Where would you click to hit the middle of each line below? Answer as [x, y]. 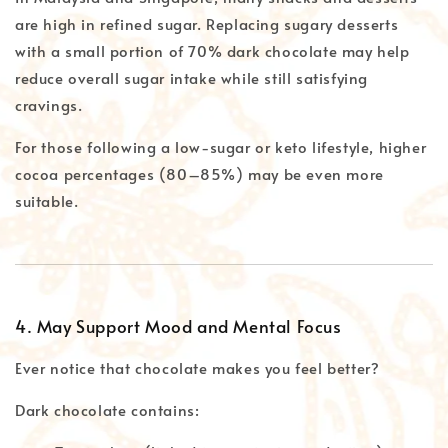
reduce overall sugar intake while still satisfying [192, 77]
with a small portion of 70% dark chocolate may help [212, 50]
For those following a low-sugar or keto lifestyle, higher [221, 146]
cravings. [49, 104]
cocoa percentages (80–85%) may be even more [199, 173]
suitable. [47, 200]
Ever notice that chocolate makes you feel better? [197, 367]
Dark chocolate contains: [107, 409]
